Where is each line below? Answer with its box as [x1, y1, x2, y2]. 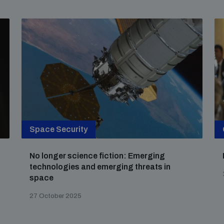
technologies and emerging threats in [29, 162, 171, 171]
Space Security [29, 125, 88, 133]
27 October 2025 [29, 192, 82, 199]
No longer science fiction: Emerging [29, 151, 165, 160]
